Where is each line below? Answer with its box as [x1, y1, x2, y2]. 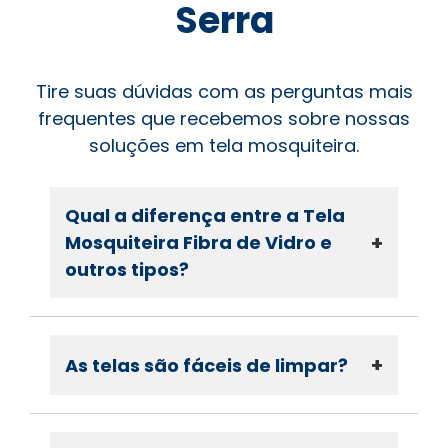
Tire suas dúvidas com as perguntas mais [35, 79, 413, 105]
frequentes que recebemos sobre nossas [38, 106, 410, 132]
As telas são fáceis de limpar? [65, 352, 348, 378]
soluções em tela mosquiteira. [89, 133, 359, 159]
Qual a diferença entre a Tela [65, 203, 345, 229]
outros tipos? [65, 257, 189, 283]
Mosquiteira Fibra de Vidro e [65, 230, 332, 256]
